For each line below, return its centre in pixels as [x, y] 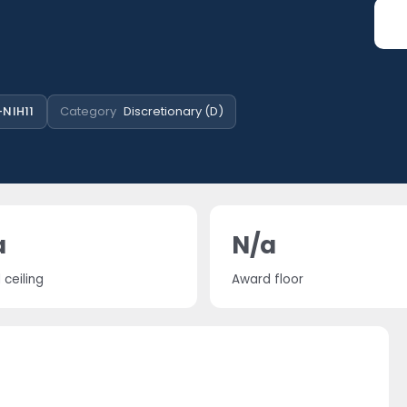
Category [88, 111]
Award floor [268, 279]
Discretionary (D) [173, 111]
